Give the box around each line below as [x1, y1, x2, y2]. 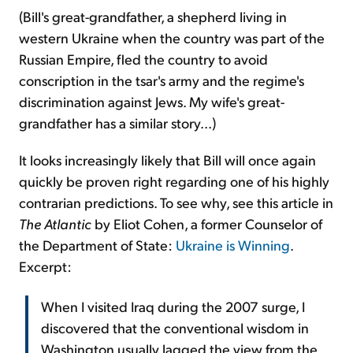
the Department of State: [19, 236, 176, 255]
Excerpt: [19, 257, 72, 276]
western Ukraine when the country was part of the [19, 28, 325, 47]
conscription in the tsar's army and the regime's [19, 71, 304, 90]
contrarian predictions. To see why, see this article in [19, 193, 333, 212]
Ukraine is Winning [176, 236, 290, 255]
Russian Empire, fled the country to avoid [19, 50, 268, 69]
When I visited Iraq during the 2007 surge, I [41, 297, 305, 316]
